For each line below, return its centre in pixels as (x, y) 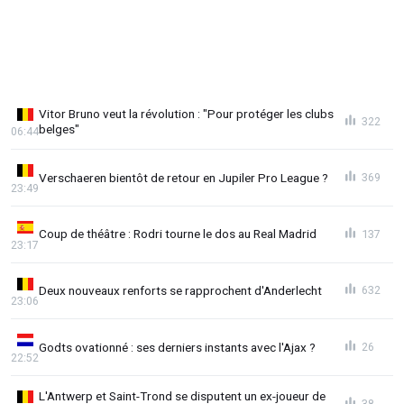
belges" (59, 129)
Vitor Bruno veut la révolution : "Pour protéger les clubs (186, 113)
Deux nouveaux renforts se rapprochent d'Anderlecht (180, 290)
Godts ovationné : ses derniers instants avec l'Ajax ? (177, 347)
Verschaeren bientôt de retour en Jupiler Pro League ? (184, 177)
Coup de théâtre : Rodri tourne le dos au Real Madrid (178, 234)
